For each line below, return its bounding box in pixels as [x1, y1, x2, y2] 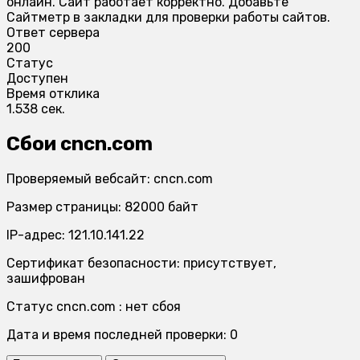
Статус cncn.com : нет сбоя [6, 298, 181, 314]
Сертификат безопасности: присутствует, [6, 255, 276, 271]
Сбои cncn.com [6, 132, 153, 155]
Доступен [6, 70, 68, 86]
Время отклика [6, 85, 100, 101]
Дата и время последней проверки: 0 [6, 326, 238, 342]
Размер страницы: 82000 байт [6, 198, 198, 215]
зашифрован [6, 270, 85, 286]
